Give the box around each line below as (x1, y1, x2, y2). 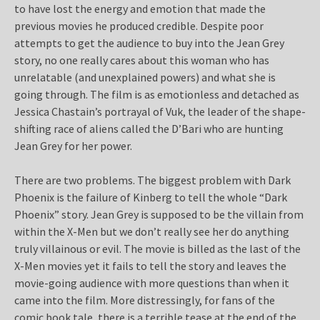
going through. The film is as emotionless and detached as (14, 86, 299, 101)
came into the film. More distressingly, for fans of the (14, 292, 275, 307)
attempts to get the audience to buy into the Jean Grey (14, 35, 284, 50)
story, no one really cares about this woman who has (14, 52, 269, 67)
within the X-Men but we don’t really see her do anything (14, 224, 289, 239)
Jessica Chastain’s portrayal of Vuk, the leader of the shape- (14, 104, 306, 119)
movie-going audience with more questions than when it (14, 275, 289, 290)
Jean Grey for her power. (14, 138, 132, 153)
